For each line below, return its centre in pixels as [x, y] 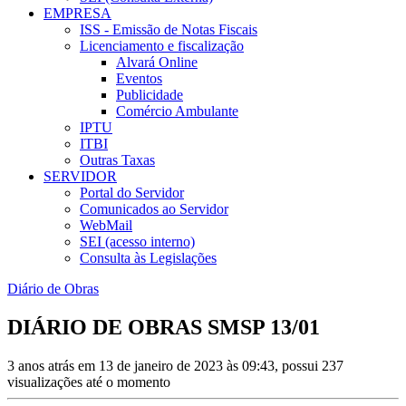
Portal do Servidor [132, 193]
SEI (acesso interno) [137, 242]
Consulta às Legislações [148, 258]
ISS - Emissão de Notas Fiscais [169, 30]
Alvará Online [157, 63]
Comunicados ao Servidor [154, 209]
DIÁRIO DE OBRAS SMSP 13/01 [164, 328]
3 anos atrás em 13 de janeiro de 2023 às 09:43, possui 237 [175, 365]
